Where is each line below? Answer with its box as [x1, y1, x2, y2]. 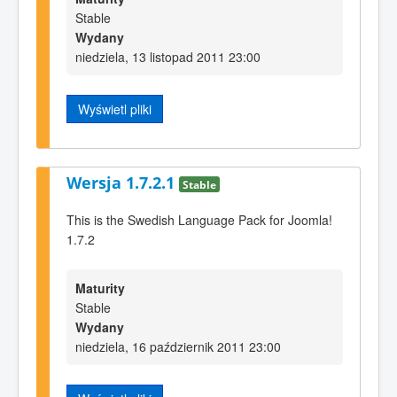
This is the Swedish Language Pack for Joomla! [66, 211, 332, 230]
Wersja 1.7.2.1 [66, 171, 179, 193]
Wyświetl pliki [78, 100, 152, 119]
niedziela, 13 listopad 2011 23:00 [75, 48, 261, 66]
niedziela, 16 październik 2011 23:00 [75, 337, 281, 355]
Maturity [75, 278, 125, 297]
